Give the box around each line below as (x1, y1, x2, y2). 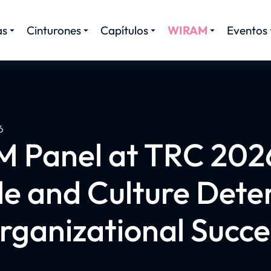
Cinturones (27, 23, 81, 38)
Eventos (227, 23, 267, 38)
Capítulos (100, 23, 148, 38)
